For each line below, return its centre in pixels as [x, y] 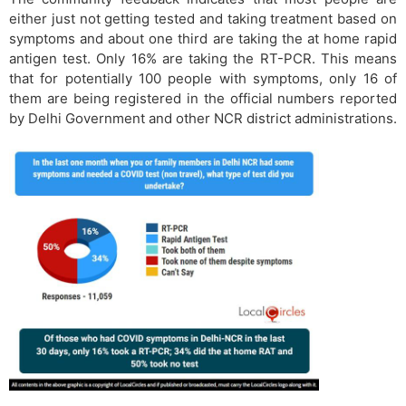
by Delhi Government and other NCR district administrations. [203, 118]
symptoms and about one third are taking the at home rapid [203, 39]
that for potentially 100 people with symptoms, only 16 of [203, 78]
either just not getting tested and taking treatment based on [203, 19]
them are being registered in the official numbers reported [203, 98]
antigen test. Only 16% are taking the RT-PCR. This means [203, 58]
